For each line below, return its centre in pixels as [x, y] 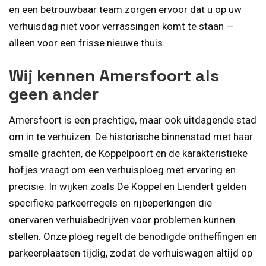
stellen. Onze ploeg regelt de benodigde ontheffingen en [133, 236]
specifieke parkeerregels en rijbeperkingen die [110, 203]
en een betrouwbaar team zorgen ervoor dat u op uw [125, 10]
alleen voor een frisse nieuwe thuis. [87, 43]
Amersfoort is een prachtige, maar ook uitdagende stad [133, 120]
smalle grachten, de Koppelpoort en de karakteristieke [128, 153]
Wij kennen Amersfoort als [114, 75]
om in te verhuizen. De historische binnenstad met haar [131, 136]
